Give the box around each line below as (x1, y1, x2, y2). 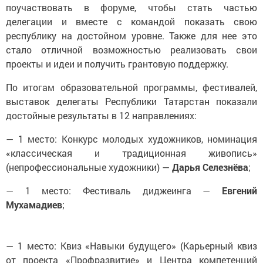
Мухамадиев (6, 198, 62, 211)
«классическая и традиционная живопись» (6, 146, 257, 159)
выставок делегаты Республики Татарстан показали (6, 95, 257, 107)
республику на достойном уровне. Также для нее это (6, 29, 257, 42)
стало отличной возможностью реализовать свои (6, 43, 257, 56)
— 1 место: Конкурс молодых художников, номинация (6, 132, 257, 145)
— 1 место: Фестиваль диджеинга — (6, 184, 222, 197)
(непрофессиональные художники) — (6, 160, 172, 173)
